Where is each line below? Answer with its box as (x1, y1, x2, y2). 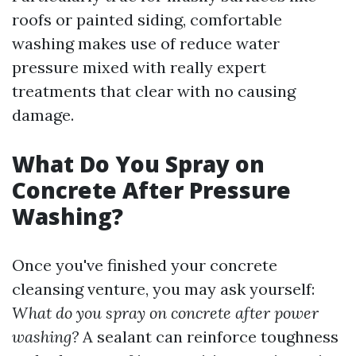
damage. (12, 105, 74, 125)
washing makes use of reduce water (12, 33, 280, 53)
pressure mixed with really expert (12, 57, 266, 77)
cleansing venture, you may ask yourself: (12, 279, 315, 299)
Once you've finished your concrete (12, 255, 277, 275)
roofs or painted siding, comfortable (12, 10, 282, 29)
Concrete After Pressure (12, 175, 291, 205)
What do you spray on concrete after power (12, 303, 319, 323)
